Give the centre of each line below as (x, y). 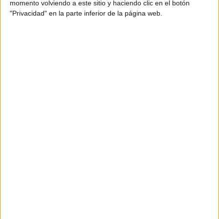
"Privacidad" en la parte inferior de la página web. (86, 13)
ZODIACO (89, 19)
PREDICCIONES (39, 35)
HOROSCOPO (133, 19)
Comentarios (42, 66)
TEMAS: (23, 19)
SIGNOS (53, 19)
